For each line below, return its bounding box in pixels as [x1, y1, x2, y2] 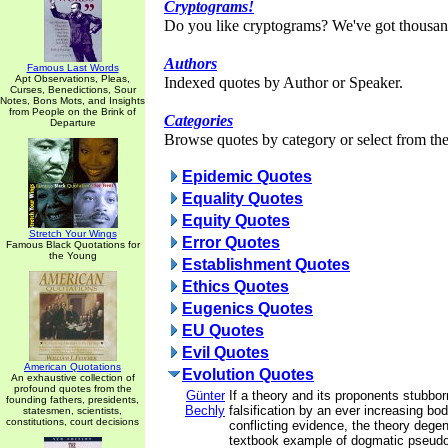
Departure [49, 117, 96, 128]
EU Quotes [182, 322, 264, 339]
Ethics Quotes [182, 278, 289, 295]
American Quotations [24, 361, 121, 372]
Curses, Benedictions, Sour [9, 84, 136, 95]
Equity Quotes [182, 212, 290, 229]
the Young [48, 250, 97, 261]
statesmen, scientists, [23, 405, 122, 416]
